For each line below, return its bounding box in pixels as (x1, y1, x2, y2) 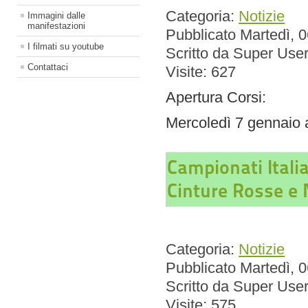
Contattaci (27, 62, 68, 73)
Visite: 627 (166, 63, 236, 81)
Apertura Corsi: (166, 89, 267, 107)
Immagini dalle (27, 10, 85, 21)
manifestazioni (27, 21, 85, 32)
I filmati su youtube (27, 41, 104, 52)
